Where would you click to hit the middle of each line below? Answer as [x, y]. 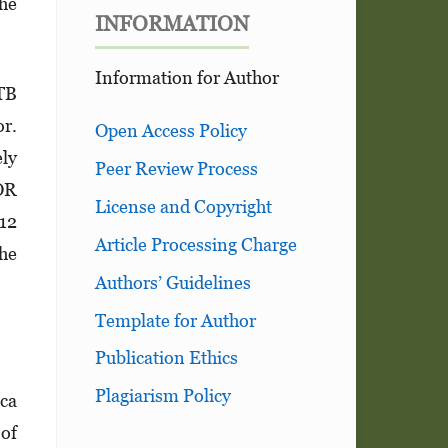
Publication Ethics [166, 358]
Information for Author [186, 77]
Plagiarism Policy [162, 396]
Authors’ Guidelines [172, 282]
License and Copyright [183, 206]
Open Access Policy [170, 131]
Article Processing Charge [195, 244]
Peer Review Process [176, 169]
